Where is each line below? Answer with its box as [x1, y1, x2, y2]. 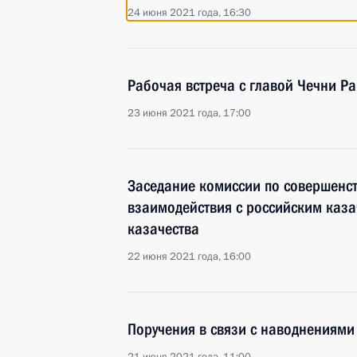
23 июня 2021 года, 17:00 [127, 106, 251, 120]
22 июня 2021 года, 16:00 [127, 249, 251, 264]
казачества [127, 219, 199, 238]
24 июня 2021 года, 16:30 [127, 6, 251, 20]
